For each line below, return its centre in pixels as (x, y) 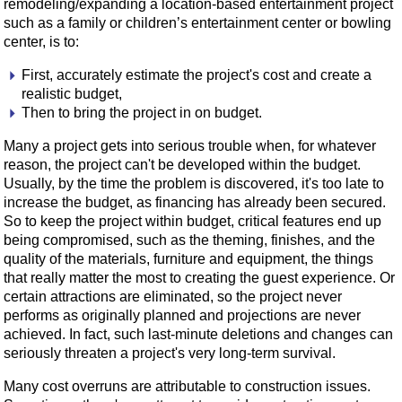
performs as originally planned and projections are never (182, 316)
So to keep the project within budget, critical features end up (192, 222)
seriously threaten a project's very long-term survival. (170, 354)
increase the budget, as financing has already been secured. (195, 203)
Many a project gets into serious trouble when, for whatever (190, 146)
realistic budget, (72, 94)
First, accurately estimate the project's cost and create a (197, 75)
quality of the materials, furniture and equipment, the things (188, 259)
